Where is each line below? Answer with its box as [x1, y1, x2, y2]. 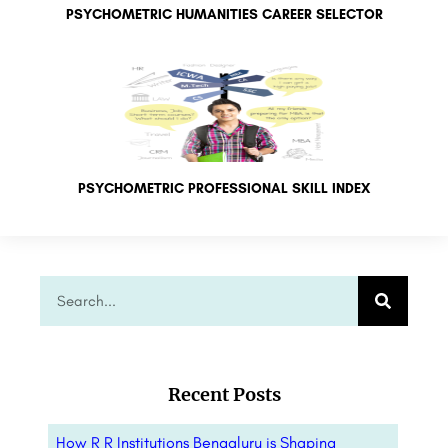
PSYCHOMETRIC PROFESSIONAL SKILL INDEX [78, 180, 370, 198]
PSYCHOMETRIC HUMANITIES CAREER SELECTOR [65, 6, 383, 24]
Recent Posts [167, 383, 281, 407]
